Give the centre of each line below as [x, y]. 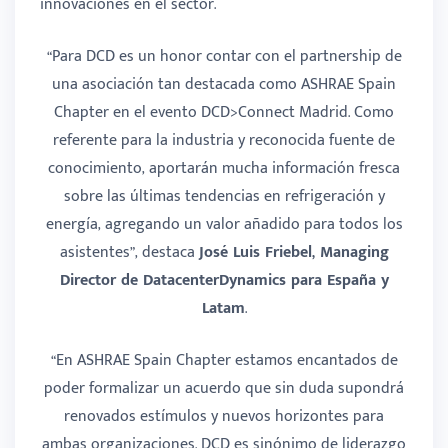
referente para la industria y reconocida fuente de [224, 140]
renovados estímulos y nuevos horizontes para [224, 416]
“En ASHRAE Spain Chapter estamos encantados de [224, 360]
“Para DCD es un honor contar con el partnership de [224, 56]
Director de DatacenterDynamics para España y [224, 280]
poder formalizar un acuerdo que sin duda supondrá [224, 388]
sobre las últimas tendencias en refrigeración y [224, 196]
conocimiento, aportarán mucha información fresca [224, 168]
